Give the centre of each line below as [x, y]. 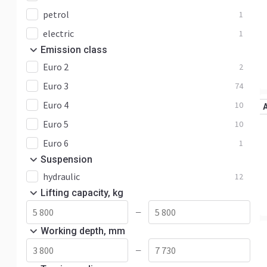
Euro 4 [56, 105]
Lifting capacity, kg [82, 193]
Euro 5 [56, 124]
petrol [56, 14]
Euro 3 [56, 86]
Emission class [74, 50]
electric [58, 33]
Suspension [66, 159]
